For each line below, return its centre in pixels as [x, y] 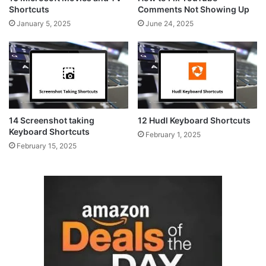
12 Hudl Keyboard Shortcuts [194, 121]
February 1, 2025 [173, 135]
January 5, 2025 [44, 23]
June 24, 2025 [170, 23]
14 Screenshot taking [52, 121]
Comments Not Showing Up [194, 9]
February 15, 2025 [47, 146]
